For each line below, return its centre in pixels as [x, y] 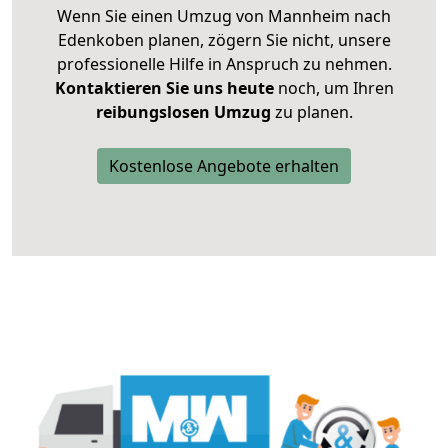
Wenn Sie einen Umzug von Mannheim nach [224, 16]
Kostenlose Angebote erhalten [224, 166]
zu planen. [311, 112]
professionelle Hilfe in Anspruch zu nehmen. [224, 64]
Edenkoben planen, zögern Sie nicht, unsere [224, 40]
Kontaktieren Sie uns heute [164, 88]
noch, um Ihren [333, 88]
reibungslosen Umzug [183, 112]
